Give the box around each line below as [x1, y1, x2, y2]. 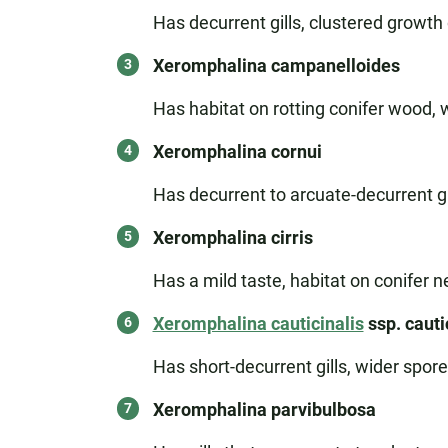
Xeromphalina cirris [152, 227, 313, 248]
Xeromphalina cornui [152, 141, 322, 162]
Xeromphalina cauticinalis [152, 313, 364, 334]
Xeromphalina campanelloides [152, 55, 400, 76]
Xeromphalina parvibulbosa [152, 399, 376, 420]
